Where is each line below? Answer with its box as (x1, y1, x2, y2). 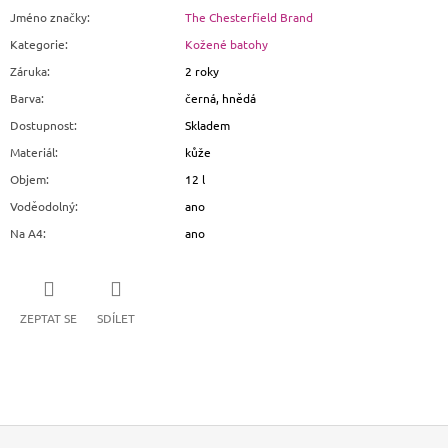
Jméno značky (10, 9, 87, 26)
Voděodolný (10, 198, 75, 215)
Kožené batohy (185, 36, 268, 53)
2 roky (185, 63, 219, 80)
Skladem (185, 117, 230, 134)
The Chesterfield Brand (185, 9, 313, 26)
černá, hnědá (185, 90, 256, 107)
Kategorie (10, 36, 65, 53)
